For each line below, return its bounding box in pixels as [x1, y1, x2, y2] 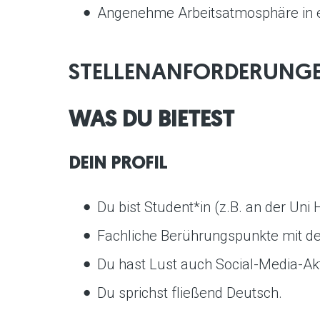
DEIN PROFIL [69, 155, 167, 173]
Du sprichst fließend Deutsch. [97, 284, 282, 301]
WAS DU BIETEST [69, 109, 234, 132]
